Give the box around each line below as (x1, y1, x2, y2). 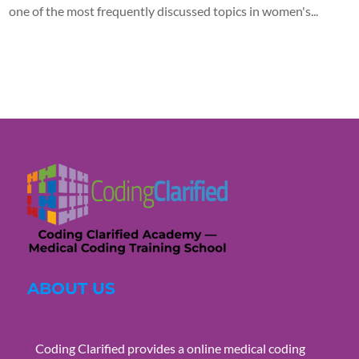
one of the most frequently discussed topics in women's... (9, 2, 319, 18)
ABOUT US (26, 278, 115, 298)
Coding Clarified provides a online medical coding (34, 340, 305, 356)
